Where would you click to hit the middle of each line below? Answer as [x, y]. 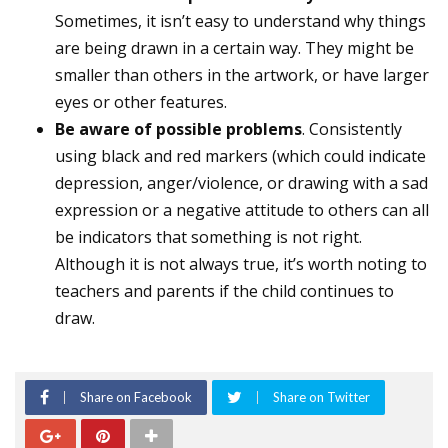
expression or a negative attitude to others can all [242, 209]
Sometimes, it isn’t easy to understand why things [240, 20]
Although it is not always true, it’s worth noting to [241, 263]
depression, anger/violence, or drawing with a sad [241, 182]
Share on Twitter [321, 396]
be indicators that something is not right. [208, 236]
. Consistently [352, 128]
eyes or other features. [141, 101]
